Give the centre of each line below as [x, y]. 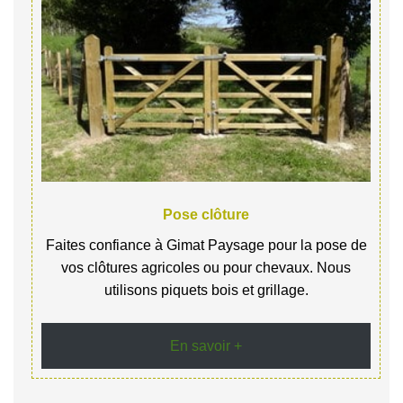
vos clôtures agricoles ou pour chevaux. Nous [206, 268]
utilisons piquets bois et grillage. [206, 291]
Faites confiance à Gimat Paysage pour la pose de [206, 246]
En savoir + [206, 345]
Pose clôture [206, 215]
